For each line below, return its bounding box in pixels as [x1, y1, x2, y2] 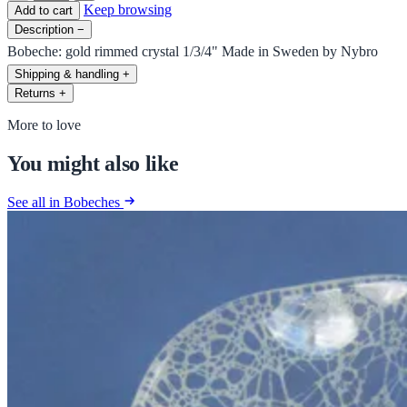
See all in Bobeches [7, 194, 124, 210]
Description [15, 22, 74, 36]
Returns [15, 85, 55, 100]
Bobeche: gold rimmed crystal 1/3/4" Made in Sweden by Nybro [7, 43, 378, 59]
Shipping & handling [15, 66, 119, 81]
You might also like [7, 151, 179, 175]
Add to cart [15, 3, 73, 17]
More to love [7, 116, 81, 133]
